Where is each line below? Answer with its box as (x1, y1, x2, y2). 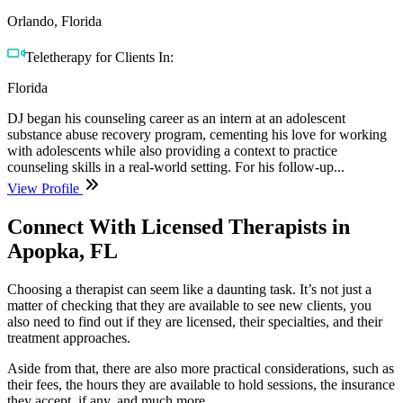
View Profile (7, 180, 83, 196)
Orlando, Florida (7, 13, 102, 29)
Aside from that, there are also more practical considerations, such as (7, 360, 394, 376)
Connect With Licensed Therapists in (7, 214, 350, 238)
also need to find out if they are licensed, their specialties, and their (7, 313, 382, 329)
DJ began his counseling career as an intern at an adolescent (7, 110, 345, 126)
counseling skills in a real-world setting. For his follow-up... (7, 158, 345, 175)
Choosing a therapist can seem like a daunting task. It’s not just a (7, 281, 372, 297)
